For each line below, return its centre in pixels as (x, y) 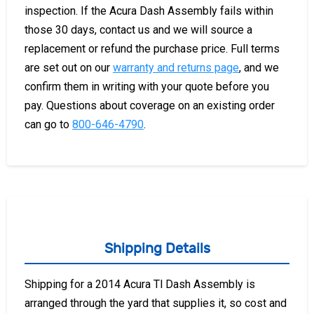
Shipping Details (157, 248)
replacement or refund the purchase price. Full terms (152, 48)
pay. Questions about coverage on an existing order (150, 105)
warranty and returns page (176, 67)
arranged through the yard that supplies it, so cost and (156, 303)
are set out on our (69, 67)
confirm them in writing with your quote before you (147, 86)
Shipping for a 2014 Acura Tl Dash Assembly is (140, 284)
